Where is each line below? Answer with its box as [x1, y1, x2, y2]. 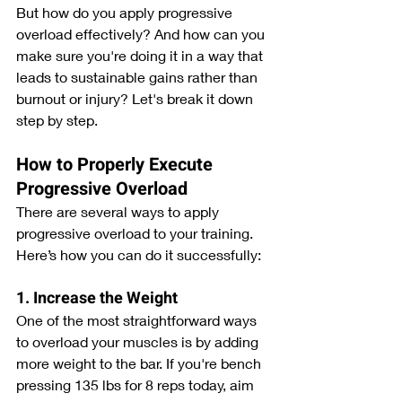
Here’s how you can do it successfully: [16, 245, 261, 263]
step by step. [16, 110, 98, 128]
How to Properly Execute [16, 151, 217, 178]
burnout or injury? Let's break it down [16, 89, 257, 107]
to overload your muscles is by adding [16, 332, 262, 350]
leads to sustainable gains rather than [16, 67, 261, 85]
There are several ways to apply [16, 202, 223, 220]
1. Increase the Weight [16, 285, 178, 310]
